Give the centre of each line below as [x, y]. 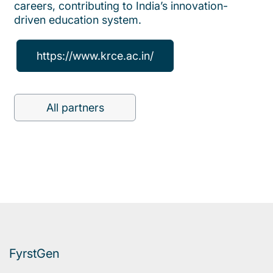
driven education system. [79, 20]
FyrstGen [34, 253]
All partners [75, 108]
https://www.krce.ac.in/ [95, 56]
